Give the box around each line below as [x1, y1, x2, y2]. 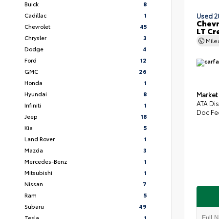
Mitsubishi [24, 168, 52, 176]
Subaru [24, 202, 44, 210]
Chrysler [24, 33, 46, 42]
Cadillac [24, 11, 46, 19]
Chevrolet [24, 22, 50, 30]
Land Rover [24, 134, 55, 143]
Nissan [24, 179, 43, 188]
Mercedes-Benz [24, 157, 67, 165]
